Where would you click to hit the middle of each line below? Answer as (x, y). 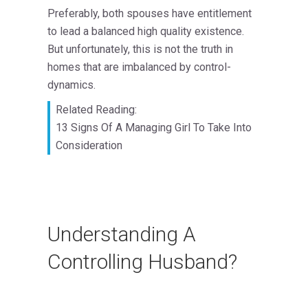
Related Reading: (97, 110)
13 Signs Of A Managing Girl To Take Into (154, 128)
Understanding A (122, 234)
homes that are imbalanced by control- (139, 67)
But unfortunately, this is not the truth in (140, 49)
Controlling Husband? (142, 262)
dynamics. (71, 85)
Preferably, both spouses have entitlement (150, 13)
